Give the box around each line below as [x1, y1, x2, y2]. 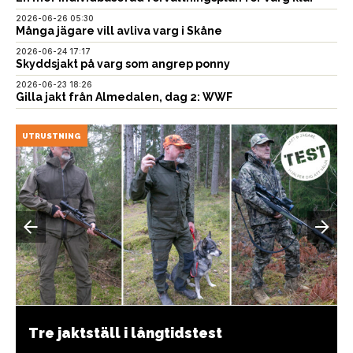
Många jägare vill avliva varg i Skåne [16, 24, 222, 37]
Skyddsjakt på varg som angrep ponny [16, 57, 230, 70]
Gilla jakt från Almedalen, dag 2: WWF [16, 90, 232, 103]
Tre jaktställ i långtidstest [28, 324, 222, 341]
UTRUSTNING [22, 131, 81, 140]
